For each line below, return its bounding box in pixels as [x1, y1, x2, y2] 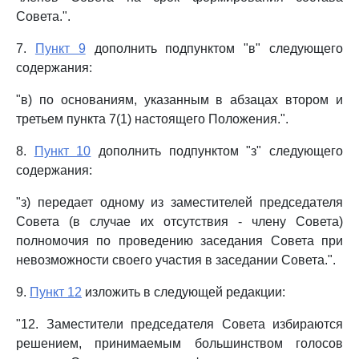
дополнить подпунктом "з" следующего [91, 144, 344, 158]
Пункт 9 [34, 42, 86, 55]
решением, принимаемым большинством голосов [16, 337, 343, 350]
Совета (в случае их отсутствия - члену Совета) [16, 215, 343, 228]
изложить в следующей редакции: [82, 285, 285, 299]
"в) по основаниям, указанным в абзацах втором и [16, 93, 343, 107]
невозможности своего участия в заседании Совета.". [16, 253, 336, 267]
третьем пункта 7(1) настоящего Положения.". [16, 112, 288, 126]
